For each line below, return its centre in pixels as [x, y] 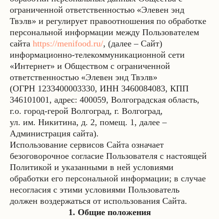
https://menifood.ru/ [68, 44]
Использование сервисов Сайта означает [87, 145]
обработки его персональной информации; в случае [108, 178]
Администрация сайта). [54, 133]
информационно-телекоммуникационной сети [97, 55]
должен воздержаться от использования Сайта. [99, 201]
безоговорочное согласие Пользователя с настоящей [108, 156]
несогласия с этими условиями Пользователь [95, 190]
